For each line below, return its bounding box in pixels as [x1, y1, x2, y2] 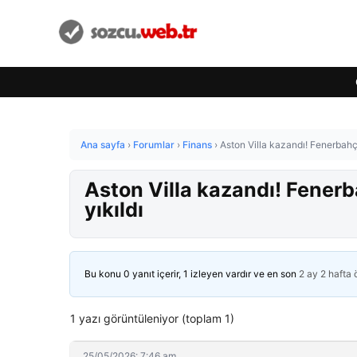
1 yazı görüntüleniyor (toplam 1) [70, 312, 234, 325]
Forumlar [133, 139, 175, 151]
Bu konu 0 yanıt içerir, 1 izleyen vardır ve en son [84, 268, 299, 280]
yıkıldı [84, 198, 143, 222]
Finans [182, 139, 212, 151]
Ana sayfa [80, 139, 125, 151]
